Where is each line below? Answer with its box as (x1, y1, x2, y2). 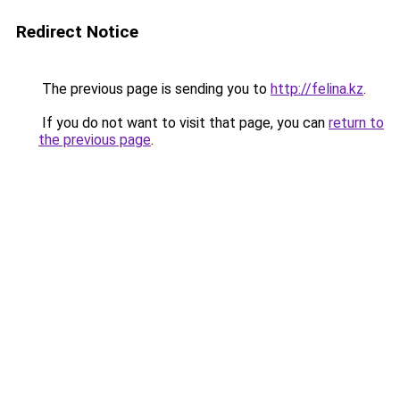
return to (329, 114, 384, 131)
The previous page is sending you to (38, 80, 271, 97)
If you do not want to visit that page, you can (38, 114, 329, 131)
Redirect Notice (16, 21, 138, 42)
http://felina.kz (271, 80, 363, 97)
